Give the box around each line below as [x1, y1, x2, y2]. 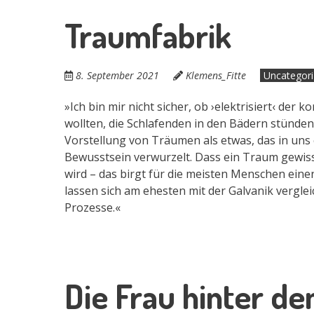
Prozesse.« [64, 199, 121, 215]
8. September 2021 [76, 68, 159, 82]
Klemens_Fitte [186, 68, 246, 82]
